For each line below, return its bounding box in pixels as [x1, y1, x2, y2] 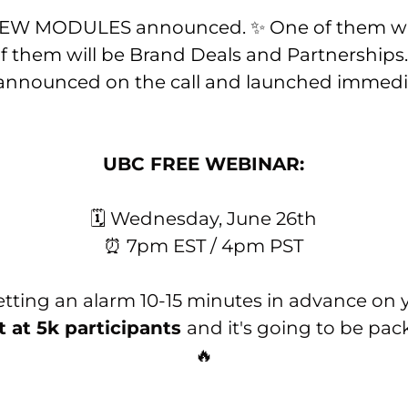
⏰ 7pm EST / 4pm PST [104, 234, 304, 257]
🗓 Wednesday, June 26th [90, 207, 318, 229]
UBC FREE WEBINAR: [103, 152, 305, 175]
